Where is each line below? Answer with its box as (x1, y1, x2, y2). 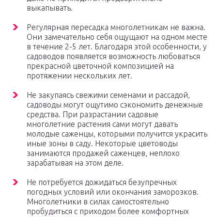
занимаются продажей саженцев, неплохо (27, 149, 180, 158)
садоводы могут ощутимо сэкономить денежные (27, 100, 203, 109)
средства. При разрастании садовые (27, 110, 158, 119)
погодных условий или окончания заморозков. (27, 187, 199, 197)
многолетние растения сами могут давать (27, 120, 178, 129)
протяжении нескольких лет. (27, 71, 132, 80)
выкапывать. (27, 3, 73, 13)
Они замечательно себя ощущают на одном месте (27, 32, 207, 42)
